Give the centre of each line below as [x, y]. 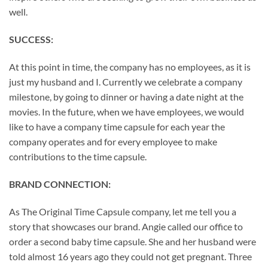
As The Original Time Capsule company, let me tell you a [123, 211]
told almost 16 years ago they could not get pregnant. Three [130, 256]
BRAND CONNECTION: [60, 184]
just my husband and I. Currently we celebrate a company [126, 82]
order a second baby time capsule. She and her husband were [133, 241]
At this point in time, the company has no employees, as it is [130, 67]
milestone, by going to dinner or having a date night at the [126, 97]
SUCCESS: [31, 39]
